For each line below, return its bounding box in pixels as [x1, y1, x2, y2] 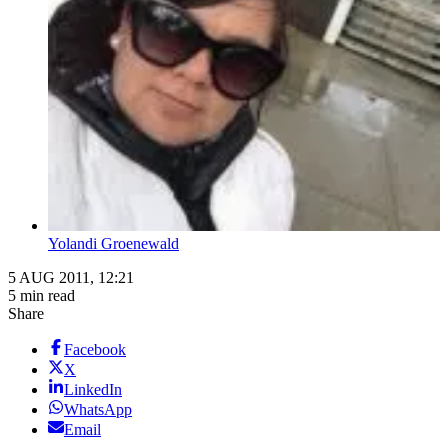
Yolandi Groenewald [48, 235, 179, 253]
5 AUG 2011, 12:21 [8, 269, 134, 287]
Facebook [64, 341, 126, 359]
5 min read [8, 287, 75, 305]
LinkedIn [64, 381, 122, 399]
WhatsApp [64, 401, 132, 419]
